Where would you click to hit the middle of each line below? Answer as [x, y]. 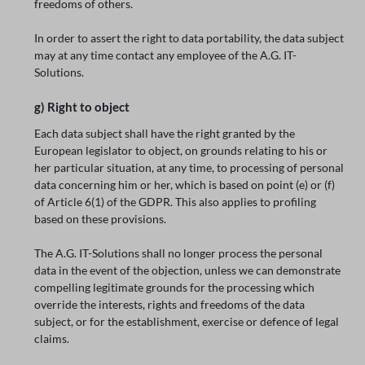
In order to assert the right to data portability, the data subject [189, 37]
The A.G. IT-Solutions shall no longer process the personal [179, 253]
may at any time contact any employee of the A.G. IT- [166, 55]
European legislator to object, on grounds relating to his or [181, 151]
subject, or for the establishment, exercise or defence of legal [187, 322]
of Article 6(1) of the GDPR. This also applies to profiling [176, 202]
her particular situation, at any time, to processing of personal [189, 168]
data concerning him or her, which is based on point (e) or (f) [185, 185]
